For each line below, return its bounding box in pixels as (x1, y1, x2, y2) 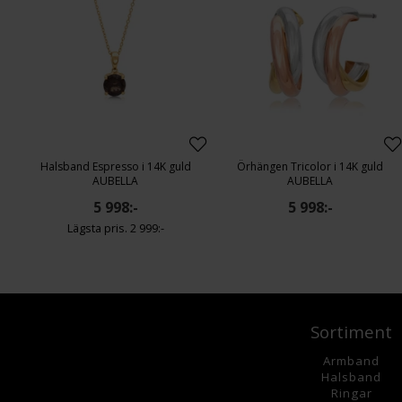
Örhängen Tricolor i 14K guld (237, 159, 384, 175)
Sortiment (310, 319, 393, 343)
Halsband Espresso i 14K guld (39, 159, 191, 175)
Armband (323, 352, 380, 369)
